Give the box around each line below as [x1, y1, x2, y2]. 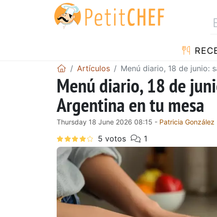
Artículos [77, 63, 110, 73]
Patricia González [159, 117, 215, 126]
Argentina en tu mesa [57, 92, 204, 117]
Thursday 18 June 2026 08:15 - [57, 117, 159, 126]
